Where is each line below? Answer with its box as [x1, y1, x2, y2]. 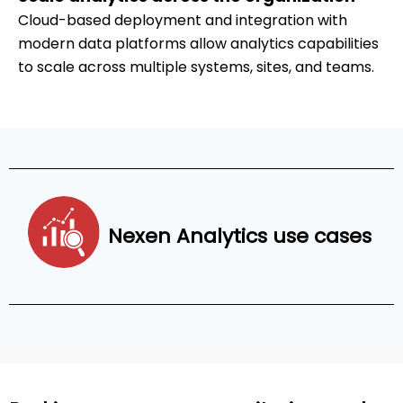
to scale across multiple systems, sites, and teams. [18, 56, 374, 77]
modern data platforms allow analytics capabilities [18, 32, 379, 54]
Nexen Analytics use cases [108, 222, 372, 251]
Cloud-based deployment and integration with [18, 9, 347, 31]
